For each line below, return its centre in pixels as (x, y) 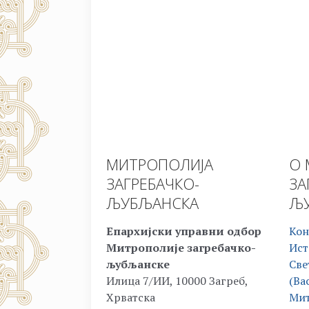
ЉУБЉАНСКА (152, 203)
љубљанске (138, 265)
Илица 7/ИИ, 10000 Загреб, (177, 281)
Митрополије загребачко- (181, 248)
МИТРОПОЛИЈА (160, 165)
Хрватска (131, 298)
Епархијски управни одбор (184, 231)
